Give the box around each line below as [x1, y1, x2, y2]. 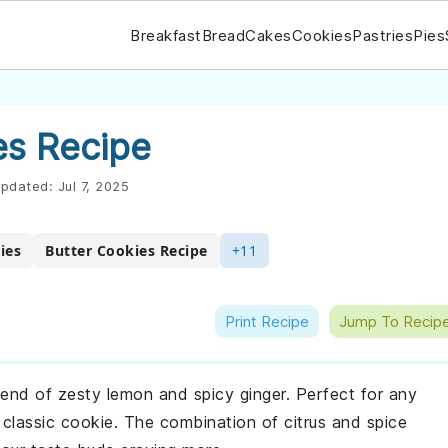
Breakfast [130, 25, 202, 45]
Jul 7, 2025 [57, 178, 129, 194]
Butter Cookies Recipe [45, 241, 208, 260]
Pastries [352, 25, 413, 45]
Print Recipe [225, 312, 309, 331]
